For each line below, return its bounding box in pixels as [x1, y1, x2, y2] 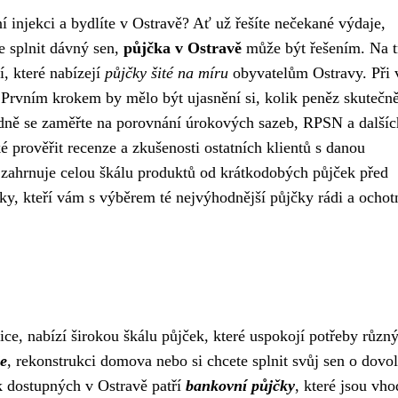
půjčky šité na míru [105, 64, 228, 82]
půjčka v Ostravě [123, 39, 242, 57]
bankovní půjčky [186, 377, 295, 394]
